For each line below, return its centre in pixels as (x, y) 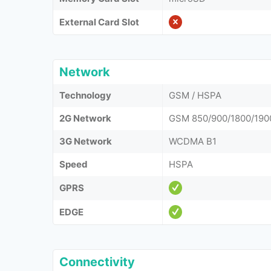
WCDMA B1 (193, 141)
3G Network (86, 141)
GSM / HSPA (195, 95)
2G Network (85, 118)
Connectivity (97, 262)
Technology (85, 95)
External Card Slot (99, 22)
